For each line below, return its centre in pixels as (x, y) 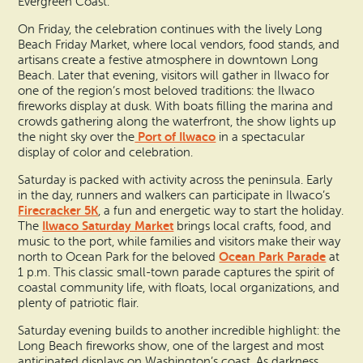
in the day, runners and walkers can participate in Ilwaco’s (174, 196)
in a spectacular (261, 137)
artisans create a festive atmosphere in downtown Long (169, 60)
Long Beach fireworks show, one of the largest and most (171, 347)
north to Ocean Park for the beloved (119, 258)
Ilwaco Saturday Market (108, 226)
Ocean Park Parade (273, 257)
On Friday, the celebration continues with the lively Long (171, 29)
